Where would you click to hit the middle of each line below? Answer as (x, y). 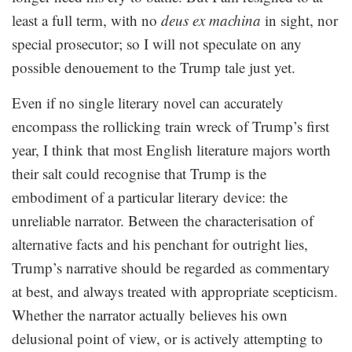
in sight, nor (299, 20)
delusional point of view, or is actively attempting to (167, 338)
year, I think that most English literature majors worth (171, 149)
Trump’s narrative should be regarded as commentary (171, 267)
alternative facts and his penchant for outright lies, (160, 244)
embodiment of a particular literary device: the (150, 196)
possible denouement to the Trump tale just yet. (154, 67)
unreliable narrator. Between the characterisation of (163, 220)
